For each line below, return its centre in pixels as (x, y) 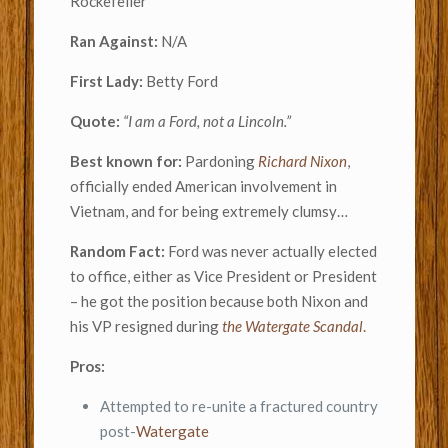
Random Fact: (118, 250)
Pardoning (221, 160)
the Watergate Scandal (292, 325)
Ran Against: (115, 40)
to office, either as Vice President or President (223, 275)
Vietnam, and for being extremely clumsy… (208, 210)
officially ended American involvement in (203, 185)
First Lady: (107, 80)
